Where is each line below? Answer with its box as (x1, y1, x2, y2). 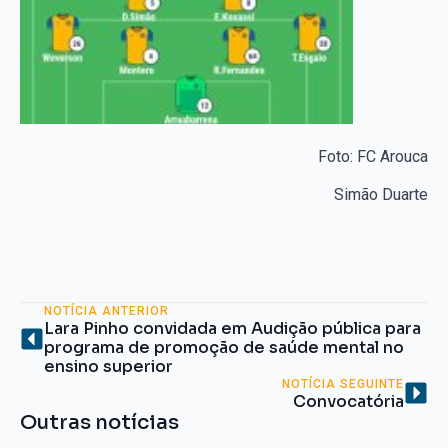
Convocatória (293, 390, 404, 412)
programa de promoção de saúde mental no (44, 336, 404, 358)
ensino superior (44, 355, 173, 377)
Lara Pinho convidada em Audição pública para (44, 317, 421, 339)
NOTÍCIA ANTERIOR (44, 303, 169, 318)
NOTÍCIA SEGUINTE (282, 376, 404, 391)
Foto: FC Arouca (318, 146, 428, 166)
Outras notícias (20, 409, 179, 435)
